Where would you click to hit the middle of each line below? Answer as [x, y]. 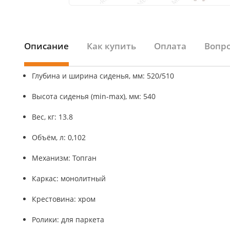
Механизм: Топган [64, 158]
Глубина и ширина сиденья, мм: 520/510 [103, 76]
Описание [46, 46]
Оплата [170, 46]
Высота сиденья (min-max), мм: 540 [94, 96]
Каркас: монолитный [69, 178]
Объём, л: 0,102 [59, 137]
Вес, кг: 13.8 [52, 117]
